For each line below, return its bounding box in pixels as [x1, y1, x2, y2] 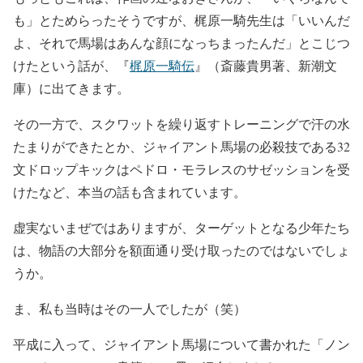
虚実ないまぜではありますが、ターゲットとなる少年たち [13, 219, 350, 237]
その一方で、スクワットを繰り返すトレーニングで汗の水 [13, 115, 350, 133]
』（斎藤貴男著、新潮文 [194, 57, 337, 75]
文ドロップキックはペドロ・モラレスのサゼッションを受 [13, 160, 350, 178]
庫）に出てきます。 [13, 79, 130, 97]
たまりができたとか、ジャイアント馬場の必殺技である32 [13, 138, 350, 156]
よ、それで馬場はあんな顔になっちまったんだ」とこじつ [13, 34, 350, 52]
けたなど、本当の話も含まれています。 [13, 183, 246, 201]
